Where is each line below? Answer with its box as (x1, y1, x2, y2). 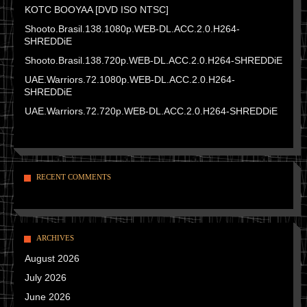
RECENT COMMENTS (36, 173, 111, 181)
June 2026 (25, 291, 71, 302)
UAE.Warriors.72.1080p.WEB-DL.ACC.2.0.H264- (25, 74, 235, 85)
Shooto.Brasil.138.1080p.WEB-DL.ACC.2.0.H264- (25, 23, 240, 34)
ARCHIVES (36, 234, 74, 242)
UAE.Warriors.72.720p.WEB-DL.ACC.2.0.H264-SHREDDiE (25, 106, 278, 116)
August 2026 (25, 253, 79, 264)
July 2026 (25, 272, 66, 283)
